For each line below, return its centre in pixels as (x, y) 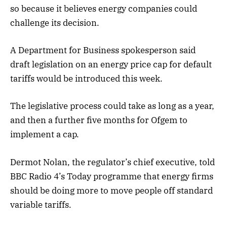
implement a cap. (45, 135)
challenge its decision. (55, 23)
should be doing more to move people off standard (111, 190)
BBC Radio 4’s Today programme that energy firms (112, 176)
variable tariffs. (41, 204)
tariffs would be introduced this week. (86, 79)
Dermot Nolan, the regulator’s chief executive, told (112, 162)
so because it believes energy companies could (104, 9)
